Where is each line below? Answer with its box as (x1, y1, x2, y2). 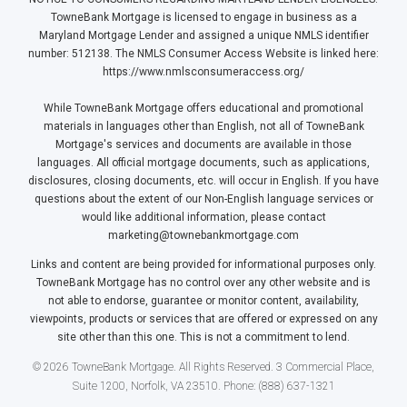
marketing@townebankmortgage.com (108, 229, 299, 243)
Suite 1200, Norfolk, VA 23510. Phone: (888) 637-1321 (72, 380, 335, 393)
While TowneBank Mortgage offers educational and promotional (44, 102, 363, 115)
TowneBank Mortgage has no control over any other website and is (36, 276, 371, 290)
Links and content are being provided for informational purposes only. (31, 258, 376, 272)
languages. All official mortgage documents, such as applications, (37, 156, 370, 170)
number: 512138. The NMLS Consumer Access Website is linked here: (28, 47, 379, 61)
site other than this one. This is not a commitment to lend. (57, 331, 350, 344)
